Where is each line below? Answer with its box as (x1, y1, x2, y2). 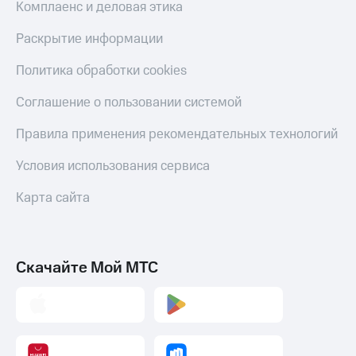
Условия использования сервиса (16, 156, 210, 176)
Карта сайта (16, 188, 90, 207)
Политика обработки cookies (16, 60, 187, 80)
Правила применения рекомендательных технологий (16, 124, 338, 144)
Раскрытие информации (16, 29, 163, 48)
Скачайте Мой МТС (16, 256, 158, 279)
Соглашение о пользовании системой (16, 92, 242, 112)
